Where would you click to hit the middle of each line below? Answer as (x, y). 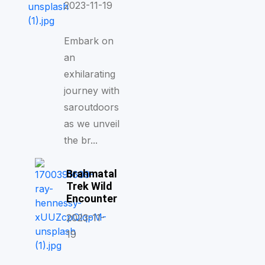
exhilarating (89, 74)
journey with (91, 91)
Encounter (91, 198)
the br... (80, 140)
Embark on (88, 41)
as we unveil (91, 124)
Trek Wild (89, 186)
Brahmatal (91, 174)
